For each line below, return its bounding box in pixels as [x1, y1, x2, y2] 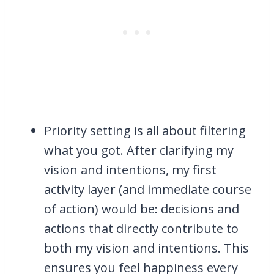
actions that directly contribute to [44, 220, 239, 237]
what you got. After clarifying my [44, 141, 234, 158]
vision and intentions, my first [44, 161, 217, 178]
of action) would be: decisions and [44, 200, 239, 217]
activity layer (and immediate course [44, 180, 251, 198]
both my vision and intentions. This [44, 239, 249, 256]
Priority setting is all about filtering [44, 122, 246, 139]
